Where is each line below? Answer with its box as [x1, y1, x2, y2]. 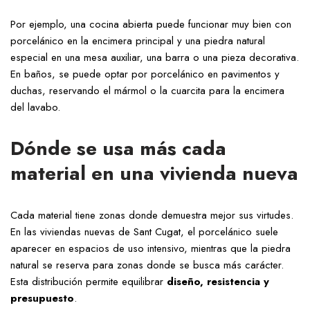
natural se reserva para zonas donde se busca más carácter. [10, 257, 284, 273]
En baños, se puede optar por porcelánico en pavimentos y [10, 66, 280, 82]
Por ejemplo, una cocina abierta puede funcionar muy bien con [10, 17, 291, 32]
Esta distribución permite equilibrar [10, 274, 167, 289]
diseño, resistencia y [167, 274, 269, 289]
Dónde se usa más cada [10, 134, 226, 163]
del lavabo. [10, 100, 60, 115]
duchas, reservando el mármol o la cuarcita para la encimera [10, 83, 284, 98]
